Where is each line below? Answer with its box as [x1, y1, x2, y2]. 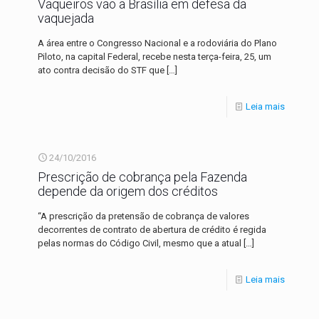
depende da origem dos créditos [38, 184, 218, 199]
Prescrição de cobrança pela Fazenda [38, 169, 247, 184]
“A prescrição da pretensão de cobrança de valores [38, 211, 249, 221]
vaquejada [38, 11, 94, 26]
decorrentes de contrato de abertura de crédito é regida [38, 224, 266, 235]
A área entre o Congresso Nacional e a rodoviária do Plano [38, 38, 277, 48]
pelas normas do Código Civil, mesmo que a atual [38, 238, 241, 249]
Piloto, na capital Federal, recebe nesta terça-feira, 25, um [38, 51, 271, 62]
